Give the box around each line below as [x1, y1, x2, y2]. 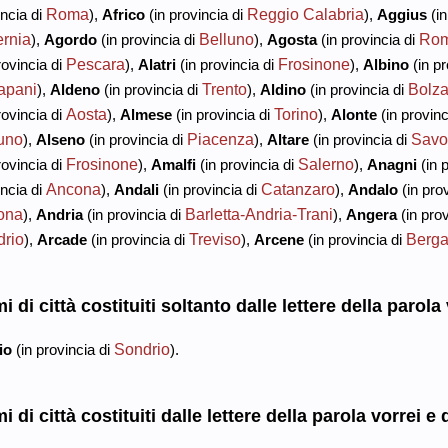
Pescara [65, 54, 125, 73]
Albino [362, 55, 409, 73]
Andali [113, 180, 159, 198]
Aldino [259, 80, 306, 98]
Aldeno [49, 80, 100, 98]
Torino [273, 104, 318, 123]
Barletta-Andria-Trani [184, 204, 333, 223]
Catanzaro [260, 179, 335, 198]
